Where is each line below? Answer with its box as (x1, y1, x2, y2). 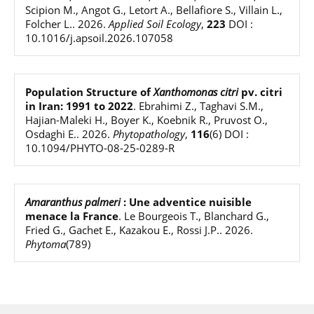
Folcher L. (25, 16, 72, 31)
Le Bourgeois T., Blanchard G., (124, 208, 269, 223)
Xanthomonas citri (153, 84, 238, 99)
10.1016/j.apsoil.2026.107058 (25, 30, 173, 45)
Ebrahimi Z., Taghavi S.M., (139, 98, 264, 113)
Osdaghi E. (25, 126, 76, 141)
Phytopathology (113, 126, 185, 141)
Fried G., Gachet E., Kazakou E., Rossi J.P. (25, 222, 219, 237)
